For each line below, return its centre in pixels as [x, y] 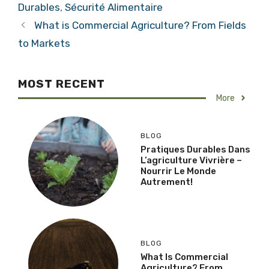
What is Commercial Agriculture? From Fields [141, 25]
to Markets [44, 43]
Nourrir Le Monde [178, 171]
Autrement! [167, 182]
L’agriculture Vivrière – [191, 161]
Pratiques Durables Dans [195, 150]
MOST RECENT [62, 83]
